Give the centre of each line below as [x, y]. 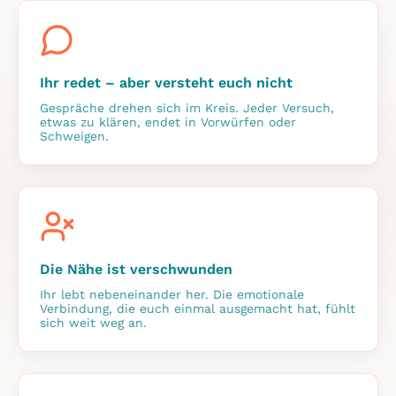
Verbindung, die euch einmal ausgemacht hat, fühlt [198, 308]
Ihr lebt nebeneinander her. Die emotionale [172, 294]
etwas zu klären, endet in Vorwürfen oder [168, 122]
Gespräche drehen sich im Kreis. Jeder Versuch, [187, 107]
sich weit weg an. [93, 322]
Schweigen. [74, 136]
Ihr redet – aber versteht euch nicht [166, 82]
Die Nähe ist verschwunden [136, 269]
